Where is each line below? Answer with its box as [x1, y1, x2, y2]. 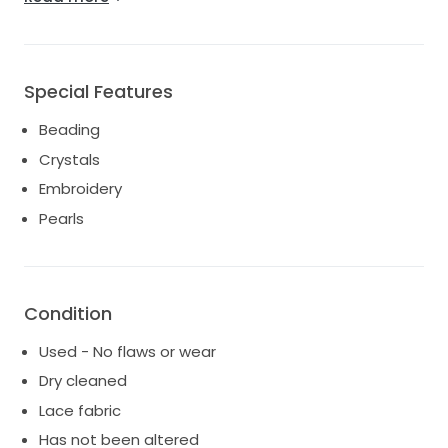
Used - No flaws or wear [39, 340, 216, 362]
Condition [24, 300, 112, 326]
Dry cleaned [39, 370, 127, 392]
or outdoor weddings [24, 2, 180, 24]
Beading [39, 119, 100, 141]
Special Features [24, 79, 173, 105]
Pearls [39, 207, 84, 229]
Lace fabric [39, 399, 121, 421]
